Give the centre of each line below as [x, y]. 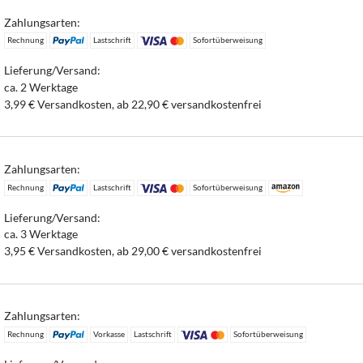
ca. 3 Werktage [41, 234]
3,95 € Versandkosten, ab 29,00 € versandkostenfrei [133, 251]
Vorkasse [109, 334]
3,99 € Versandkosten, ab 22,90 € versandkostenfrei [133, 104]
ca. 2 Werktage [41, 87]
